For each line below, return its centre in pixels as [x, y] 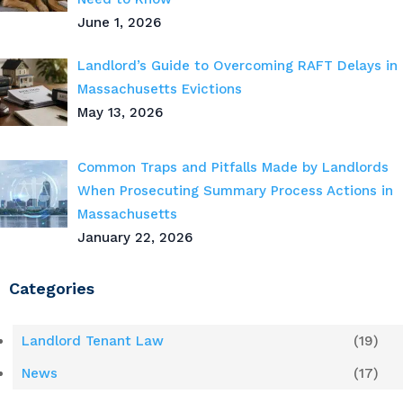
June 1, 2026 [120, 22]
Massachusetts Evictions [160, 90]
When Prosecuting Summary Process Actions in [236, 191]
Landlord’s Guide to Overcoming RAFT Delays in [238, 66]
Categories [52, 289]
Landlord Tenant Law [93, 341]
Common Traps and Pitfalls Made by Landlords [233, 168]
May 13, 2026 [121, 113]
